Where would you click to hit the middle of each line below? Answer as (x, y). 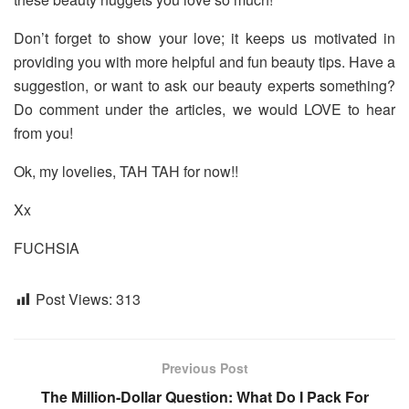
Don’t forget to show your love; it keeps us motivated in (204, 37)
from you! (43, 132)
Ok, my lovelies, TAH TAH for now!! (126, 171)
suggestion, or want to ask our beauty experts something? (204, 85)
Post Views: (74, 299)
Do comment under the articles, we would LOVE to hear (204, 109)
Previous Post (204, 367)
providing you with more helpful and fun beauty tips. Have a (204, 61)
